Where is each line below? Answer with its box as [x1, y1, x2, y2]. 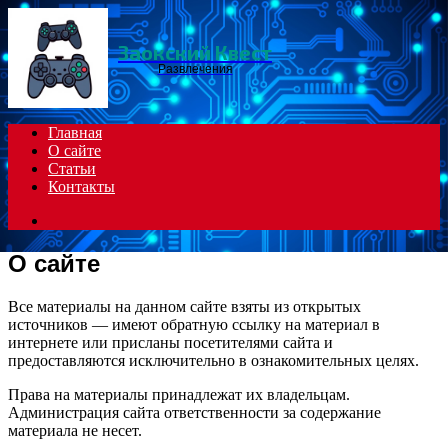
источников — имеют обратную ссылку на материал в [8, 315, 380, 333]
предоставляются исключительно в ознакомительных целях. [8, 351, 419, 369]
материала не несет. [8, 421, 142, 439]
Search [47, 211, 90, 228]
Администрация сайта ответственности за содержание [8, 403, 381, 421]
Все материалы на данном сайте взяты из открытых [8, 297, 361, 315]
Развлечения [157, 61, 233, 76]
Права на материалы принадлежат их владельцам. [8, 385, 350, 403]
